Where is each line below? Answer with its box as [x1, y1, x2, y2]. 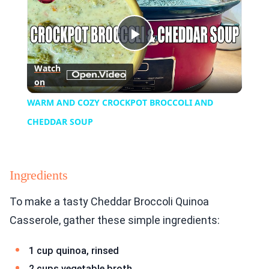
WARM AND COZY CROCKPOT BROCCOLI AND [26, 97, 213, 109]
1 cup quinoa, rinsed [29, 245, 119, 257]
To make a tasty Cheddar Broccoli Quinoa [10, 195, 209, 208]
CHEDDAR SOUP [26, 116, 93, 128]
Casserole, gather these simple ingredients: [10, 214, 220, 227]
